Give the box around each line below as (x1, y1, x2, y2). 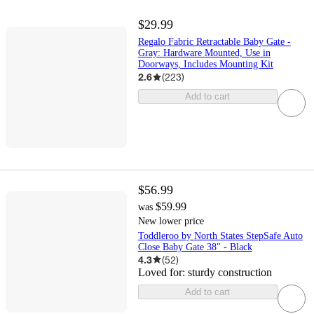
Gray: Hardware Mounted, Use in (137, 48, 271, 59)
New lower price (137, 215, 204, 226)
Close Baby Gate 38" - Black (137, 241, 252, 252)
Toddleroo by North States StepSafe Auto (137, 230, 303, 241)
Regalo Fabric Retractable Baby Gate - (137, 36, 291, 48)
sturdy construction (187, 266, 272, 278)
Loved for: (137, 266, 188, 278)
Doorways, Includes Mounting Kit (137, 59, 273, 70)
